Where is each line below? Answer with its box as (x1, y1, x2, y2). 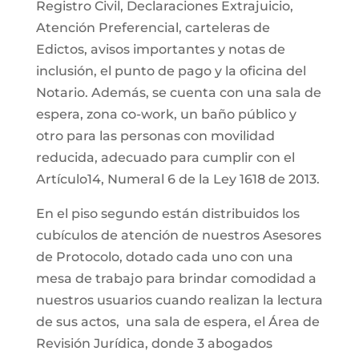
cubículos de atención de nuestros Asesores (35, 228, 321, 243)
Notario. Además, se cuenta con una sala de (35, 85, 321, 100)
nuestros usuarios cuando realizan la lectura (35, 292, 323, 308)
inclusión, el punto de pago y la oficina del (35, 63, 306, 79)
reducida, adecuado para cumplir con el (35, 150, 295, 165)
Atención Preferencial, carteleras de (35, 20, 270, 35)
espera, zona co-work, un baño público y (35, 107, 296, 122)
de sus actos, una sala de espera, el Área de (35, 314, 320, 329)
